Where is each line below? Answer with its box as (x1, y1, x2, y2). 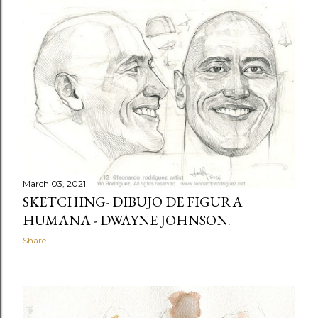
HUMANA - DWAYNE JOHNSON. (23, 210, 231, 229)
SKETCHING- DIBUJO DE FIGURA (23, 192, 243, 211)
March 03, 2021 (23, 177, 86, 189)
